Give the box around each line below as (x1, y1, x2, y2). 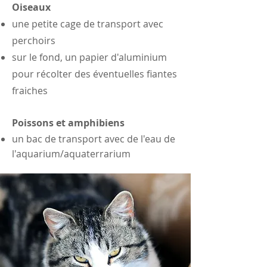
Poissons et (12, 116, 68, 129)
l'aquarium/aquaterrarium (12, 147, 131, 160)
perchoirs (12, 33, 55, 47)
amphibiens (68, 116, 125, 129)
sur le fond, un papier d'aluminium (12, 50, 167, 64)
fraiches (12, 83, 48, 97)
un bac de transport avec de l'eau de (12, 132, 175, 145)
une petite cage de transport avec (12, 17, 163, 30)
